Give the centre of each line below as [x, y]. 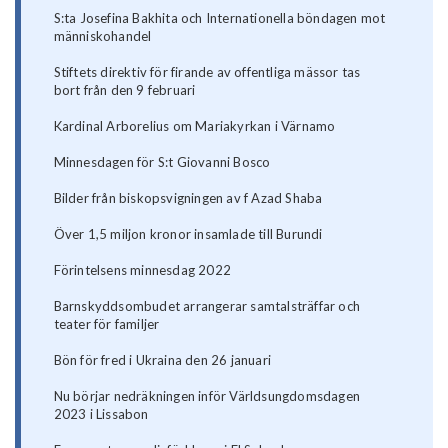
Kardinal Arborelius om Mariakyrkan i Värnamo [194, 126]
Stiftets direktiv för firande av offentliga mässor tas [207, 72]
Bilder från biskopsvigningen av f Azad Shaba [188, 198]
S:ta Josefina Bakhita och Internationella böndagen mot [219, 18]
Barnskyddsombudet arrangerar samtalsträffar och [207, 306]
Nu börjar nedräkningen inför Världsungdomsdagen [207, 396]
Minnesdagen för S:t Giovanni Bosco [162, 162]
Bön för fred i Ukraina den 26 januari [162, 360]
